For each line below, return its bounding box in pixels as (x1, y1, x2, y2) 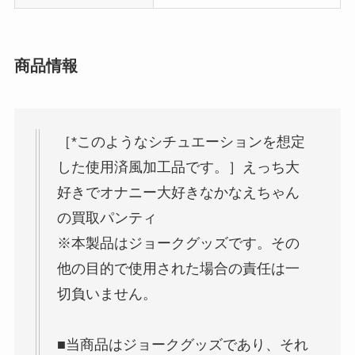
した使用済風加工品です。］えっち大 (56, 159, 300, 176)
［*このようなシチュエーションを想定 (56, 134, 305, 151)
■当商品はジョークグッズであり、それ (56, 337, 308, 353)
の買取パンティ (56, 210, 157, 227)
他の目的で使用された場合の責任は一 (56, 261, 300, 277)
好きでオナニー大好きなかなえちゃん (56, 185, 300, 201)
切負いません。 (56, 286, 157, 303)
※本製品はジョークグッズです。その (56, 235, 300, 252)
